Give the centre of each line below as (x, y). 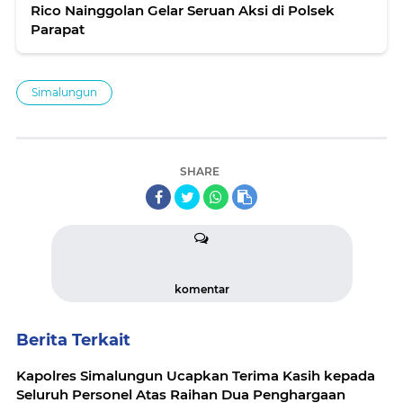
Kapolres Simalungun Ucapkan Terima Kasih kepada (196, 376)
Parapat (58, 30)
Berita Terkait (73, 340)
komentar (201, 290)
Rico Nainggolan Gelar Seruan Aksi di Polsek (183, 11)
